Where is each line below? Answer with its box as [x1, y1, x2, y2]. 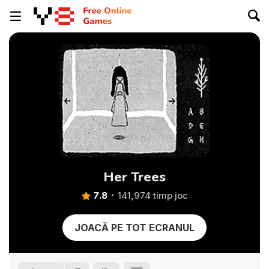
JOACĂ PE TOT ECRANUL [74, 222, 195, 234]
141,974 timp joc [117, 190, 188, 201]
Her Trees [103, 168, 166, 186]
